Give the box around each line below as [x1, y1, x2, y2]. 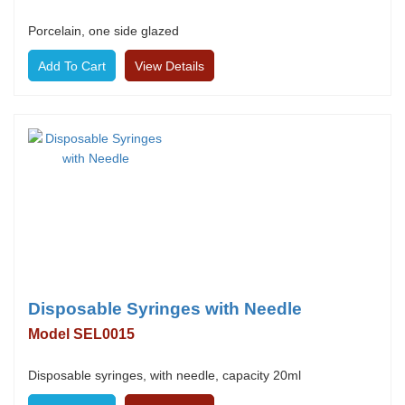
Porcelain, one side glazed [28, 24, 179, 38]
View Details [135, 59, 204, 73]
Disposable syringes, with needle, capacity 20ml [28, 368, 301, 382]
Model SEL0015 [28, 326, 135, 342]
